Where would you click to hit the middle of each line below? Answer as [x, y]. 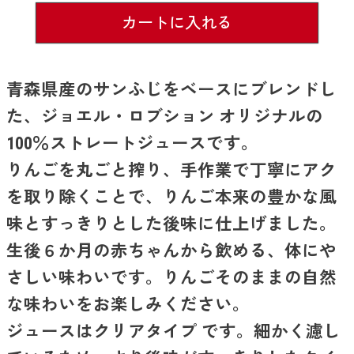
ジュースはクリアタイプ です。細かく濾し [173, 332]
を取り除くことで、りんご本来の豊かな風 [171, 198]
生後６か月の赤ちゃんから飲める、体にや [171, 251]
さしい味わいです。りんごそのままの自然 [171, 278]
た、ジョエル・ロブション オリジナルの [165, 117]
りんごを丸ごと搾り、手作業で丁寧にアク [171, 171]
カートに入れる [177, 23]
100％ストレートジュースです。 [132, 144]
